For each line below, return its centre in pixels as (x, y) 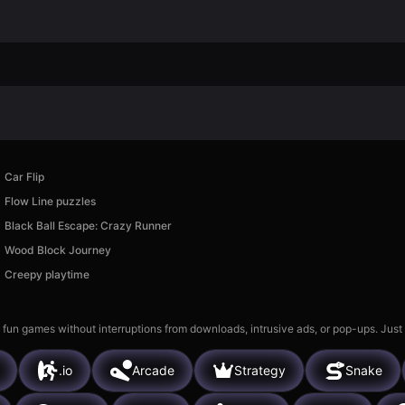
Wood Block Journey (57, 250)
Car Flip (24, 176)
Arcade (153, 371)
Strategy (260, 371)
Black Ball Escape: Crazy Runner (88, 225)
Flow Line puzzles (50, 201)
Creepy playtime (47, 274)
